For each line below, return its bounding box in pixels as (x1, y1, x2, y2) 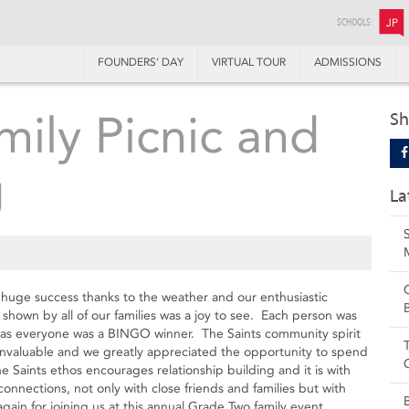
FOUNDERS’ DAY (98, 56, 184, 68)
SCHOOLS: (337, 16, 373, 29)
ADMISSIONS (314, 56, 382, 68)
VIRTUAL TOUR (212, 56, 286, 68)
